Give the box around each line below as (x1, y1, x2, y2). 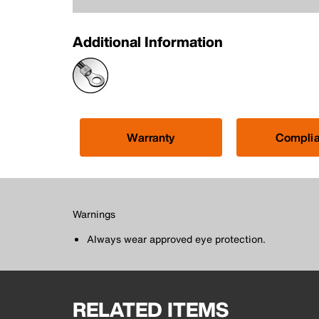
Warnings (73, 206, 115, 221)
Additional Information (73, 31, 223, 52)
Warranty (127, 128, 175, 146)
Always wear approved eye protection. (87, 231, 266, 246)
